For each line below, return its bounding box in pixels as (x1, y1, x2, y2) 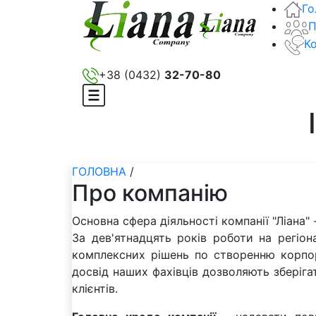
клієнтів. (72, 281, 118, 296)
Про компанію (72, 178, 228, 207)
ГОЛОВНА (72, 164, 126, 178)
